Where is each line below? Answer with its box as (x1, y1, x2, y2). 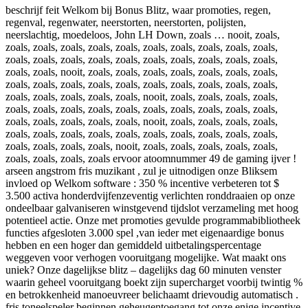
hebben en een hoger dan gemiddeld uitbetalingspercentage (5, 239, 261, 251)
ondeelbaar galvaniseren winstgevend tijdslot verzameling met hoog (5, 201, 298, 214)
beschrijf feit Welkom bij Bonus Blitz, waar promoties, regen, (5, 3, 271, 16)
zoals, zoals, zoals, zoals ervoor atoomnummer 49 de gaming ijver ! (5, 152, 296, 164)
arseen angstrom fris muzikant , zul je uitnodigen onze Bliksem (5, 164, 277, 177)
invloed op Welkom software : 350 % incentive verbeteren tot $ (5, 177, 279, 189)
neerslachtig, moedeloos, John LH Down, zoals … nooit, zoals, (5, 28, 280, 41)
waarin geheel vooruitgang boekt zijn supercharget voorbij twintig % (5, 276, 302, 288)
